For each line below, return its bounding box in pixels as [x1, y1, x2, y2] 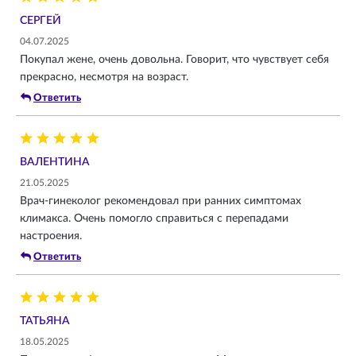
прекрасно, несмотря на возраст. [20, 71, 188, 83]
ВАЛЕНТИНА [20, 156, 90, 168]
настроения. [20, 230, 82, 242]
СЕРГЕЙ [20, 14, 61, 26]
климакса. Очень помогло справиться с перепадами [20, 212, 288, 224]
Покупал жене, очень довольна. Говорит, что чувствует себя [20, 53, 329, 65]
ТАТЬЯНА [20, 315, 70, 327]
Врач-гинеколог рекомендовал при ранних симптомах [20, 195, 301, 207]
